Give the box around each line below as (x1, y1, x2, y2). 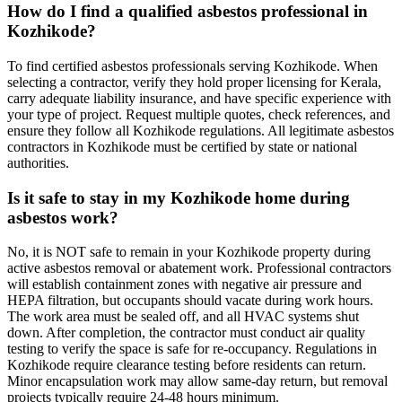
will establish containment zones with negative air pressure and (7, 276, 362, 293)
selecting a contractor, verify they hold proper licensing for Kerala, (7, 74, 381, 90)
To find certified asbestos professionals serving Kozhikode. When (7, 57, 378, 74)
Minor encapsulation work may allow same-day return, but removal (7, 373, 388, 389)
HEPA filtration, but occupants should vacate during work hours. (7, 293, 373, 309)
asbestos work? (7, 207, 118, 227)
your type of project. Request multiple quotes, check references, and (7, 106, 390, 122)
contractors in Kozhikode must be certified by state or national (7, 138, 357, 154)
